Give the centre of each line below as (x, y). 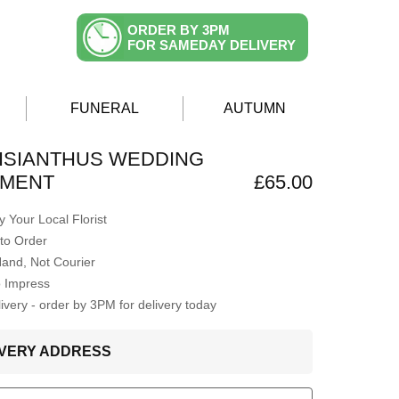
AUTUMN (255, 109)
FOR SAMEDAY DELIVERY (212, 45)
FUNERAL (105, 109)
